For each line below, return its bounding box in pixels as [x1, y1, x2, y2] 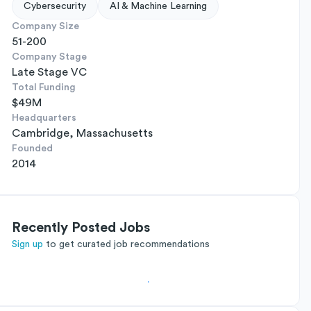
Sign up [12, 239, 43, 249]
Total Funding [12, 83, 76, 92]
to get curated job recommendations [46, 239, 210, 249]
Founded [12, 144, 53, 153]
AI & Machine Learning [110, 1, 207, 11]
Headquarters [12, 113, 76, 123]
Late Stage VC [12, 67, 87, 78]
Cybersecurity [24, 1, 86, 11]
